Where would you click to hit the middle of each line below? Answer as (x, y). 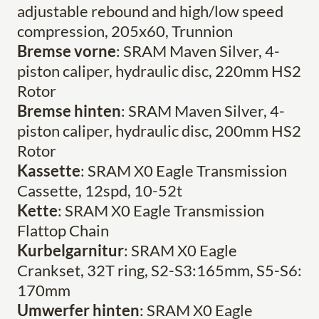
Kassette (49, 171)
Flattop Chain (63, 231)
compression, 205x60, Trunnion (125, 31)
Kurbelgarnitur (70, 251)
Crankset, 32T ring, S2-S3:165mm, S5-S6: (159, 271)
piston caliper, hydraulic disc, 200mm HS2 (159, 131)
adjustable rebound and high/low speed (150, 11)
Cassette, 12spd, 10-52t (100, 191)
